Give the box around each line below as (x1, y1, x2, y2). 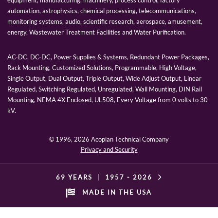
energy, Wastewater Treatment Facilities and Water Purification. (7, 28, 186, 36)
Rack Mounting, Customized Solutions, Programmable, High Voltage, (7, 63, 197, 72)
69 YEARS (55, 173, 92, 181)
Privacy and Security (80, 145, 138, 153)
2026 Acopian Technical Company (74, 135, 169, 143)
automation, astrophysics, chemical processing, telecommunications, (7, 6, 196, 15)
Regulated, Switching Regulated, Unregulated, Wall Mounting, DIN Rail (7, 85, 202, 93)
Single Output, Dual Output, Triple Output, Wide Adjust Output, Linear (7, 74, 201, 82)
